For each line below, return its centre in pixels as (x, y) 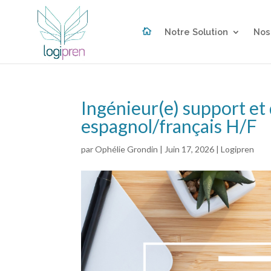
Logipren (238, 149)
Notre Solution (196, 32)
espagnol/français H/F (169, 126)
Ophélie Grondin (127, 149)
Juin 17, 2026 (190, 149)
